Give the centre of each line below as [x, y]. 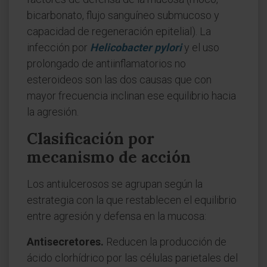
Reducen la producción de [165, 242]
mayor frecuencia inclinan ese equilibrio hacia [131, 96]
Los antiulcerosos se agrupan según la [115, 184]
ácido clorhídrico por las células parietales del [132, 258]
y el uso [201, 47]
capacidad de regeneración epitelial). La [119, 31]
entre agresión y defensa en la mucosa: [117, 216]
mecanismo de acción [109, 157]
